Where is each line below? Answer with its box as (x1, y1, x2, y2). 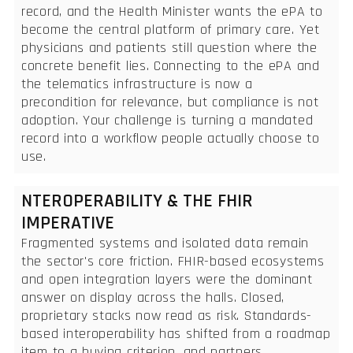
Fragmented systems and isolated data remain (21, 233, 310, 252)
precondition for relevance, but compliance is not (21, 92, 319, 111)
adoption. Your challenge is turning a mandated (21, 110, 314, 129)
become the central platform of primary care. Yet (21, 20, 320, 39)
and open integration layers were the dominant (21, 269, 313, 288)
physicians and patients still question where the (21, 38, 318, 57)
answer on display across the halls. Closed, (21, 288, 285, 307)
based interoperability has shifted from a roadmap (21, 324, 331, 343)
